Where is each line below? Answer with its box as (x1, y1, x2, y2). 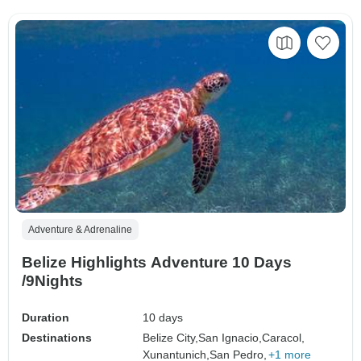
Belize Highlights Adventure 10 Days (22, 253, 232, 271)
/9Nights (22, 272, 83, 289)
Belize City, (143, 330, 199, 344)
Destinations (22, 330, 92, 344)
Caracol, (262, 330, 305, 344)
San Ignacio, (198, 330, 263, 344)
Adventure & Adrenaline (28, 223, 132, 235)
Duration (22, 310, 69, 324)
